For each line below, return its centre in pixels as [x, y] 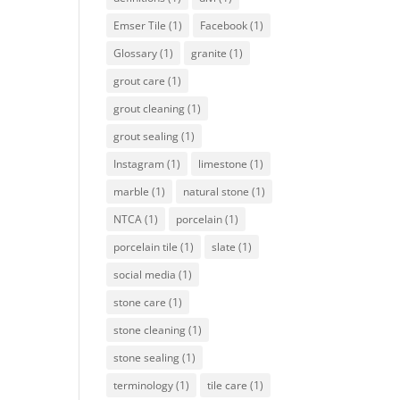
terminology [144, 385]
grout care [140, 81]
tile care [228, 385]
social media [145, 275]
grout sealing [146, 136]
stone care [140, 302]
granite [209, 53]
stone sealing [147, 358]
